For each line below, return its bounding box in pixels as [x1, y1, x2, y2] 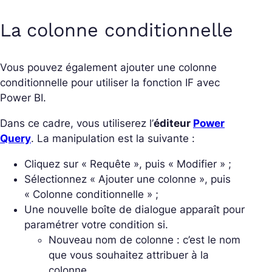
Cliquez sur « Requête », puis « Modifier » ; [24, 157, 231, 170]
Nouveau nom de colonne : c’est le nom [49, 233, 240, 246]
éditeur [154, 117, 193, 129]
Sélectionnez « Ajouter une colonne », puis [24, 172, 231, 185]
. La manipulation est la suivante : [31, 132, 195, 144]
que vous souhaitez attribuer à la [49, 248, 209, 261]
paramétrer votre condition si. [24, 218, 168, 231]
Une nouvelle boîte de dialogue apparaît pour [24, 203, 245, 216]
